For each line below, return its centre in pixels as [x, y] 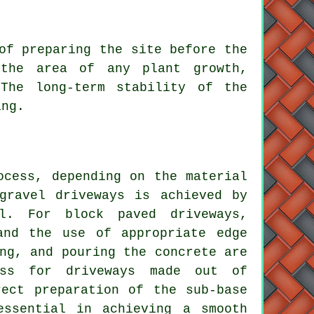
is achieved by [186, 196]
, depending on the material [141, 177]
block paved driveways [152, 215]
